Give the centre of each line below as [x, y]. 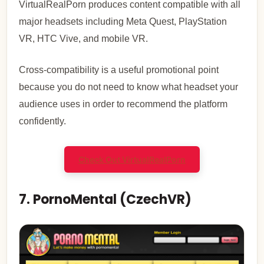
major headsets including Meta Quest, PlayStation [123, 21]
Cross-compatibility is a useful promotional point [119, 70]
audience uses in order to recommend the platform [123, 104]
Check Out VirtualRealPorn [132, 159]
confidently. [43, 121]
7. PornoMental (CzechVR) [105, 199]
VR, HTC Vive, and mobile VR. [84, 38]
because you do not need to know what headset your [129, 87]
